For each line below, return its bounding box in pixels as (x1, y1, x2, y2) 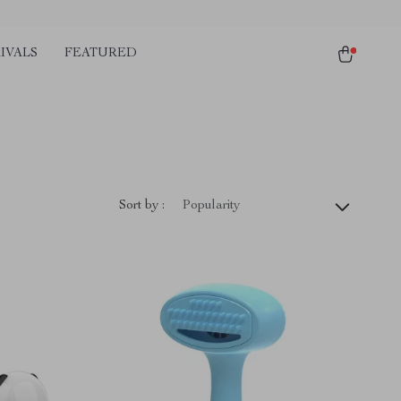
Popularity (183, 200, 240, 212)
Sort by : (119, 199, 165, 212)
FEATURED (64, 47, 137, 60)
